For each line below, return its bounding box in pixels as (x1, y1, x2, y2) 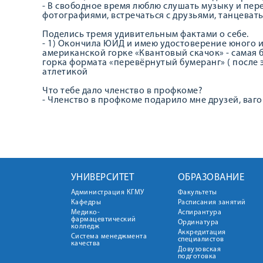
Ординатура (177, 219, 219, 226)
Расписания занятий (177, 199, 246, 206)
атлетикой (42, 68, 88, 77)
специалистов (177, 236, 224, 243)
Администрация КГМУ (70, 189, 144, 196)
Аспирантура (177, 209, 221, 216)
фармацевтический (70, 216, 136, 223)
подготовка (177, 253, 217, 260)
